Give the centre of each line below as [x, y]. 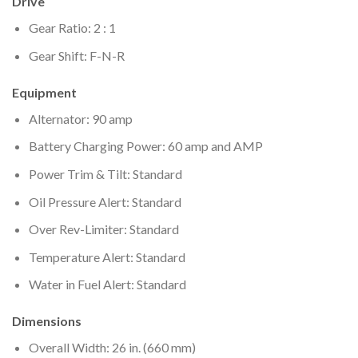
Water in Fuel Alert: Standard [107, 284]
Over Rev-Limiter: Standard [103, 229]
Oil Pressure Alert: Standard [105, 201]
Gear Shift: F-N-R [76, 56]
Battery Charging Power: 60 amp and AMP [145, 146]
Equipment [44, 92]
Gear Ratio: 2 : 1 [72, 28]
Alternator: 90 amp [80, 118]
